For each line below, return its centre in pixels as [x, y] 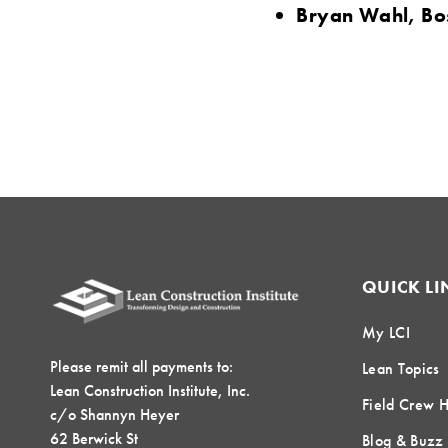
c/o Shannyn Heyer [114, 414]
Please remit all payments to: [141, 366]
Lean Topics [401, 368]
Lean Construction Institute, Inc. [150, 390]
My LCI [386, 332]
